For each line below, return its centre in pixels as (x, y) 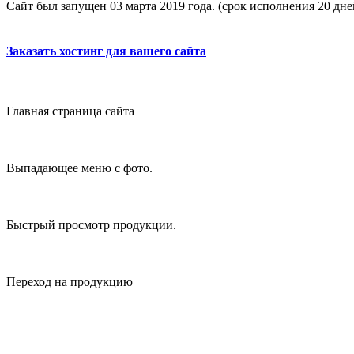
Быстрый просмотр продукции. (91, 224)
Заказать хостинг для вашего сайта (106, 51)
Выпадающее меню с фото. (79, 168)
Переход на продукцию (70, 281)
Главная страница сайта (70, 111)
